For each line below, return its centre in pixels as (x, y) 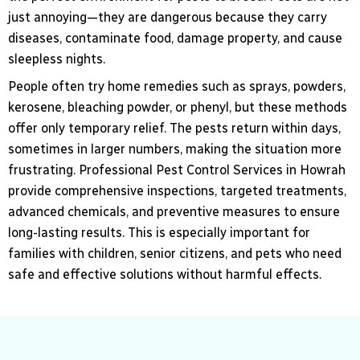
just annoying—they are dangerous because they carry (168, 18)
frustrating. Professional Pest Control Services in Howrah (177, 170)
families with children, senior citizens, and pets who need (175, 254)
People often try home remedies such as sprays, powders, (177, 87)
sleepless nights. (57, 59)
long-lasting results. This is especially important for (159, 233)
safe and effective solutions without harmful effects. (165, 275)
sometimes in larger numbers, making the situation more (175, 149)
